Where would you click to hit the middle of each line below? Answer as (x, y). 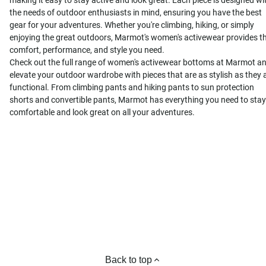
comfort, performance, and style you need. (87, 50)
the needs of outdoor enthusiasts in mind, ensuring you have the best (136, 13)
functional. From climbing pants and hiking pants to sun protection (132, 88)
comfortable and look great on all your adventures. (102, 113)
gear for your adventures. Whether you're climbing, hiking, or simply (132, 25)
